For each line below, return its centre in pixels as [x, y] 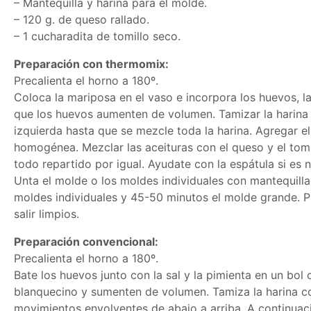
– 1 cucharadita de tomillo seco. [97, 36]
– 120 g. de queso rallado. [82, 19]
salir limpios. [47, 214]
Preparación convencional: [86, 242]
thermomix [135, 64]
